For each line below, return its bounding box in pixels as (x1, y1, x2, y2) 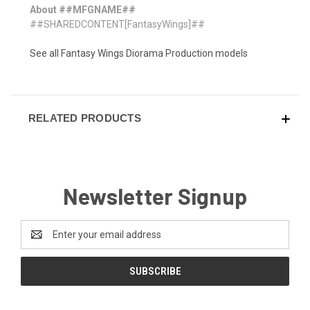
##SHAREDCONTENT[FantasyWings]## (30, 18, 205, 30)
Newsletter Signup (62, 182, 248, 209)
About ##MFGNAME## (30, 3, 136, 15)
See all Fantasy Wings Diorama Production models (30, 47, 248, 59)
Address (21, 235, 57, 247)
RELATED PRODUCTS (28, 111, 141, 124)
